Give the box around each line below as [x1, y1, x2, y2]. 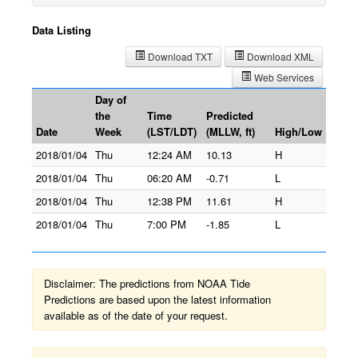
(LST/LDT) [147, 124, 197, 139]
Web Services [252, 70, 314, 84]
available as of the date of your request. [44, 308, 228, 323]
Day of [95, 92, 126, 107]
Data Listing [32, 22, 91, 38]
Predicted [206, 108, 253, 123]
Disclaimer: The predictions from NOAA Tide [44, 276, 250, 291]
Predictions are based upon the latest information [44, 292, 271, 307]
